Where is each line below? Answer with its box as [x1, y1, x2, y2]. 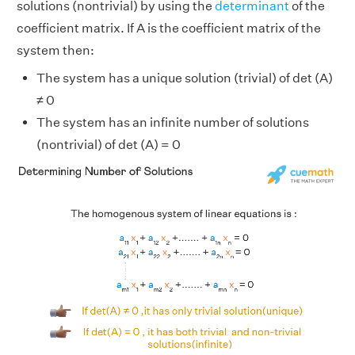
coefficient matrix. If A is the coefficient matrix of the [17, 20, 321, 36]
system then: [17, 42, 94, 58]
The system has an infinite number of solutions [36, 114, 309, 130]
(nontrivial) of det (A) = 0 [36, 136, 181, 152]
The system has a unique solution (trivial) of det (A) [36, 70, 333, 86]
